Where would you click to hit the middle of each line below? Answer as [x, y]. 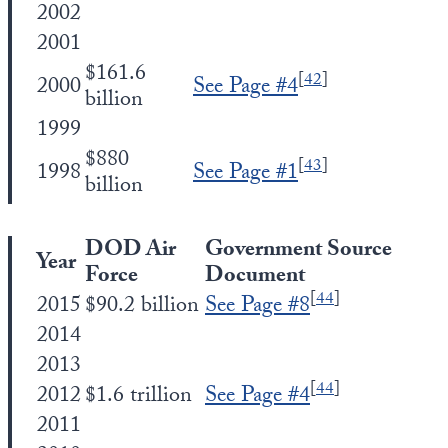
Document [255, 277]
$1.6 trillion [138, 397]
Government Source [298, 251]
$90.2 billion [142, 307]
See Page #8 [257, 307]
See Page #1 [245, 174]
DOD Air [130, 251]
